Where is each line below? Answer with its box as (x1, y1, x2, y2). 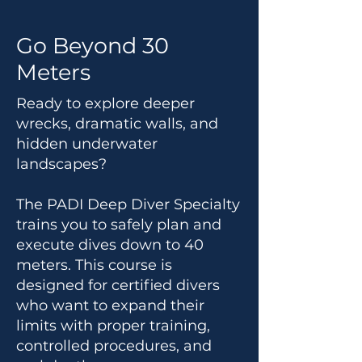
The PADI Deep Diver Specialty (16, 196, 240, 213)
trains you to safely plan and (16, 216, 221, 234)
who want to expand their (16, 297, 204, 314)
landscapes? (16, 155, 107, 173)
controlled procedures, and (16, 337, 212, 355)
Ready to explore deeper (16, 95, 195, 112)
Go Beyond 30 (16, 32, 169, 59)
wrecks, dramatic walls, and (16, 115, 218, 133)
